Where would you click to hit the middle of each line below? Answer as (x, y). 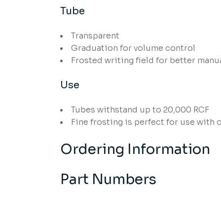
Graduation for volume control (133, 48)
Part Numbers (108, 179)
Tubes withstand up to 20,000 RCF (140, 110)
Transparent (95, 36)
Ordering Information (135, 149)
